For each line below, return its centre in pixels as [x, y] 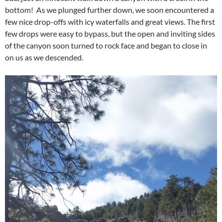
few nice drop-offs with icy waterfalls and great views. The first [110, 21]
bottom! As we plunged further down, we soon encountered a [110, 9]
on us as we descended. [44, 57]
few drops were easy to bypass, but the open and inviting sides [110, 33]
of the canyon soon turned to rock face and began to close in [106, 45]
